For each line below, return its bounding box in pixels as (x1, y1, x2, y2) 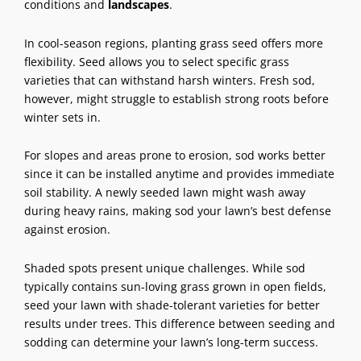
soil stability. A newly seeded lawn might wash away (24, 185, 305, 201)
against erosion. (24, 222, 110, 238)
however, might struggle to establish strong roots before (24, 90, 329, 106)
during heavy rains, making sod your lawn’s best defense (24, 203, 331, 219)
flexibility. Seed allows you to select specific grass (24, 53, 289, 69)
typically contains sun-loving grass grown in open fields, (24, 278, 326, 294)
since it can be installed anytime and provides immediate (24, 166, 334, 182)
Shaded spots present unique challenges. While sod (24, 259, 305, 276)
